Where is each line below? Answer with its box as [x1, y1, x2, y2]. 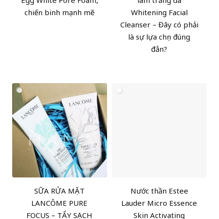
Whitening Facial [131, 7, 188, 17]
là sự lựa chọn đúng [128, 31, 191, 42]
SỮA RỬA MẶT [34, 186, 85, 196]
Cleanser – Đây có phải [120, 19, 198, 29]
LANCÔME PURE [31, 198, 88, 208]
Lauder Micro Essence [121, 198, 197, 208]
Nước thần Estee [130, 186, 188, 196]
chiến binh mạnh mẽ [24, 7, 95, 17]
